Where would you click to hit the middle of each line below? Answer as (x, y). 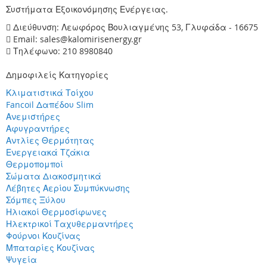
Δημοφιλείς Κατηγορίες (57, 75)
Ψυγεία (21, 260)
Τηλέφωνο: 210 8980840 (63, 51)
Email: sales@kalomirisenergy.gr (77, 39)
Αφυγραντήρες (38, 128)
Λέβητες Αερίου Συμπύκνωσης (68, 188)
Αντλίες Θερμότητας (50, 140)
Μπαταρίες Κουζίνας (50, 248)
